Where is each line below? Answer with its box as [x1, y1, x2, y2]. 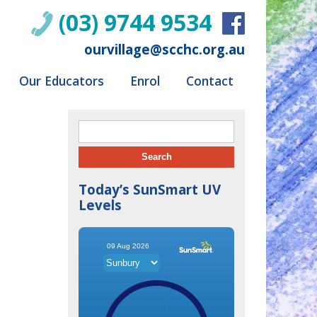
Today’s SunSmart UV [79, 180, 221, 198]
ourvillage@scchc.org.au [84, 40, 245, 58]
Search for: [79, 120, 129, 134]
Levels [79, 196, 122, 214]
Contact [186, 72, 234, 89]
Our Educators [19, 72, 104, 89]
